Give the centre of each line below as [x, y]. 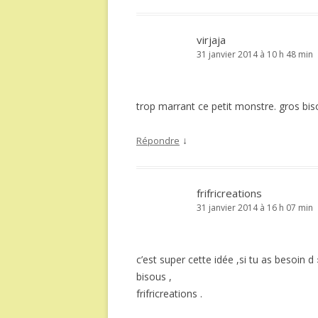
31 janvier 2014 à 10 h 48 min [255, 54]
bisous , [154, 276]
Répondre [158, 141]
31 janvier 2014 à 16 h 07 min [255, 208]
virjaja [211, 40]
